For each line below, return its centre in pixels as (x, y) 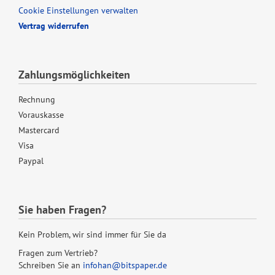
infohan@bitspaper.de (125, 265)
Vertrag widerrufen (54, 26)
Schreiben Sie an (51, 265)
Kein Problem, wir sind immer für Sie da (92, 235)
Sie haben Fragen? (62, 210)
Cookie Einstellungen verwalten (78, 11)
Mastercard (39, 130)
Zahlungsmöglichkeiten (74, 75)
